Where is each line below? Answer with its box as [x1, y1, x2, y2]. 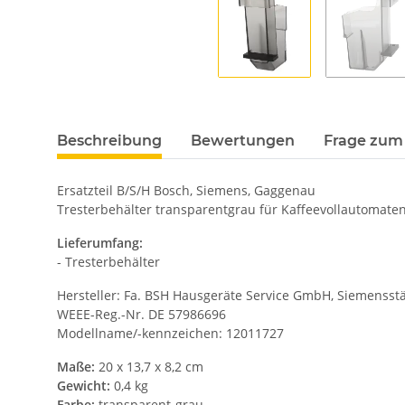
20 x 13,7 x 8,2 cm [95, 358, 203, 376]
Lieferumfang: [57, 234, 143, 252]
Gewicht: [57, 377, 110, 395]
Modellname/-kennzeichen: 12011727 [57, 325, 284, 343]
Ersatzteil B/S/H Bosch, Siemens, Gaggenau [57, 182, 316, 200]
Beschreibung [57, 132, 162, 150]
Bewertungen [191, 132, 295, 150]
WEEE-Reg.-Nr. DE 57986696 [57, 306, 226, 324]
